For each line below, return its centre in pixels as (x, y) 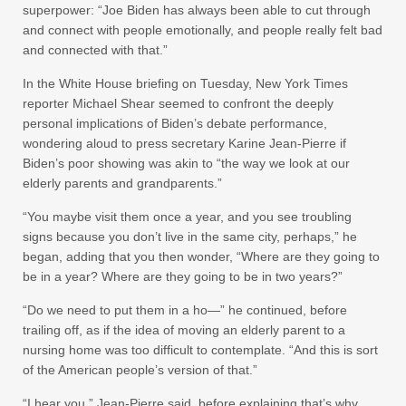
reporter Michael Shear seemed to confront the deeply (178, 103)
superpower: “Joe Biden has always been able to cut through (197, 10)
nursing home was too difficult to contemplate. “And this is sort (200, 349)
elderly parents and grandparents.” (122, 183)
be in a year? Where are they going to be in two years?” (183, 276)
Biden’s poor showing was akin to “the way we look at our (186, 163)
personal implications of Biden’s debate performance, (175, 123)
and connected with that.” (95, 49)
